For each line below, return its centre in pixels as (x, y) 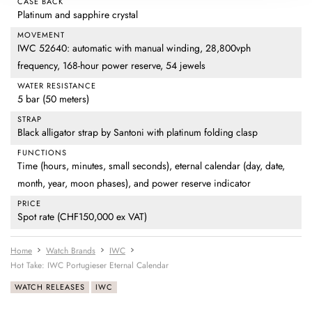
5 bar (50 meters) (53, 99)
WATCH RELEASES (50, 287)
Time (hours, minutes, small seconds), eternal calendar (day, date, (151, 166)
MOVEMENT (41, 35)
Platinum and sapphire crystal (78, 15)
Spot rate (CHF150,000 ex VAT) (82, 217)
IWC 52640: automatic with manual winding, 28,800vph (134, 48)
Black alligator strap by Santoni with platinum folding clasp (138, 133)
